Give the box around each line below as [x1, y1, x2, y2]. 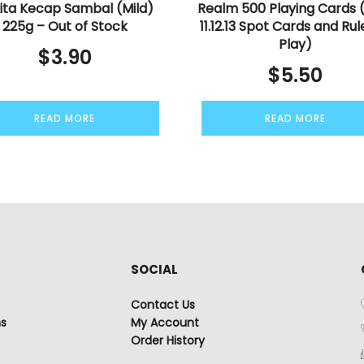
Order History [130, 332, 205, 349]
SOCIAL [130, 261, 178, 279]
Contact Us [130, 297, 195, 314]
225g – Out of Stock [2, 16, 128, 36]
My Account [130, 314, 199, 331]
